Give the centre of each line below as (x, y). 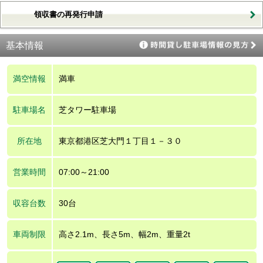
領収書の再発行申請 (68, 14)
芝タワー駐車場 (87, 109)
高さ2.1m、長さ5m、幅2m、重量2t (124, 234)
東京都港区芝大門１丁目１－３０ (120, 141)
